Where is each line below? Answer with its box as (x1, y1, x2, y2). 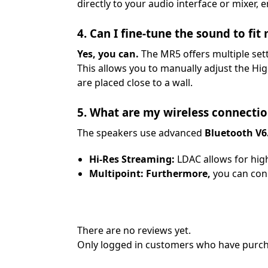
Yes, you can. (77, 47, 139, 61)
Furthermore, (145, 166, 211, 180)
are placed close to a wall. (77, 76, 193, 90)
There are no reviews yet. (77, 223, 191, 237)
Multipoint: (89, 166, 144, 180)
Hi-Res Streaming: (89, 152, 175, 166)
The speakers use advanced (77, 126, 205, 140)
